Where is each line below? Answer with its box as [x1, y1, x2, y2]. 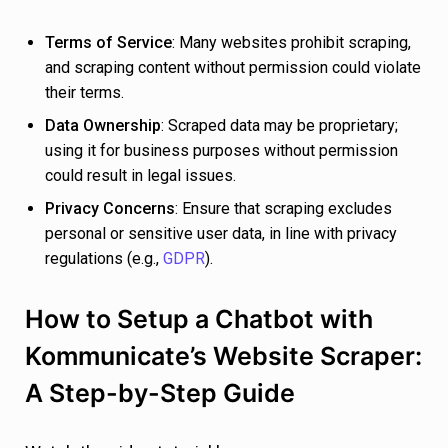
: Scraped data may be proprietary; [161, 115, 398, 135]
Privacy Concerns [45, 198, 175, 218]
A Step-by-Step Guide [25, 377, 295, 408]
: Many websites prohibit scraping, [172, 32, 411, 52]
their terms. [45, 82, 124, 102]
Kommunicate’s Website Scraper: [25, 340, 422, 371]
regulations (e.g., [45, 248, 163, 268]
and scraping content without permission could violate [45, 57, 421, 77]
